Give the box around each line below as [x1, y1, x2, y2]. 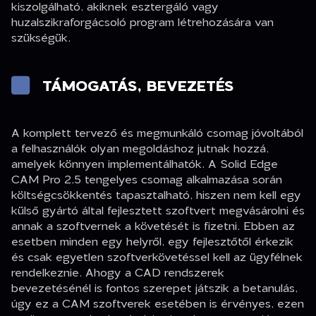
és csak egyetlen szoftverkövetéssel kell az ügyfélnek [11, 246, 303, 267]
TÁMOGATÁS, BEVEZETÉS [42, 72, 234, 98]
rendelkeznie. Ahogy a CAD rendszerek [11, 262, 224, 283]
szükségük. [11, 26, 71, 47]
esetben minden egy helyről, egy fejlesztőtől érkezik [11, 231, 293, 252]
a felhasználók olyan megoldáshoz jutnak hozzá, [11, 138, 269, 159]
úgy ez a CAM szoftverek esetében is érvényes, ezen [11, 293, 304, 314]
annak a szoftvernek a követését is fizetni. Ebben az [11, 215, 295, 236]
